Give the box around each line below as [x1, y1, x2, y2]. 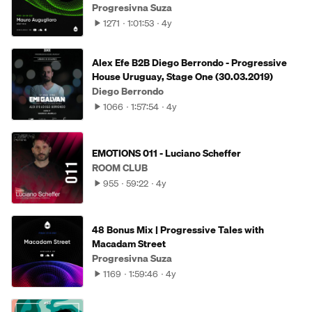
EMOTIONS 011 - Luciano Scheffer [92, 146, 241, 161]
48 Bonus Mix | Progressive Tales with [92, 222, 264, 237]
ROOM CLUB [92, 160, 148, 175]
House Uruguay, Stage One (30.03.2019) [92, 69, 273, 84]
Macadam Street [92, 236, 166, 251]
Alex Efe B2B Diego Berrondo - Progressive [92, 55, 287, 70]
